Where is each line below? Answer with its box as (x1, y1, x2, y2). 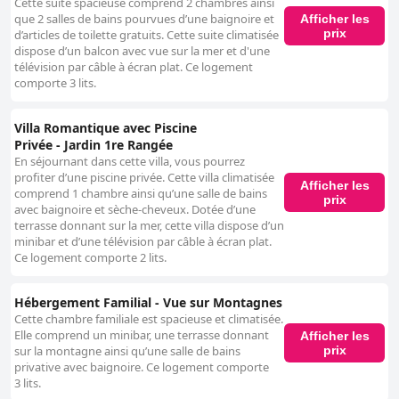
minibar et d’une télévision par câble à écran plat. (14, 233, 272, 250)
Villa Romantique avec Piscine (14, 119, 197, 137)
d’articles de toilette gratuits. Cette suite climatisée (14, 27, 279, 44)
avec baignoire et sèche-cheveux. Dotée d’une (14, 201, 256, 218)
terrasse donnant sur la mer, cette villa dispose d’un (14, 217, 284, 234)
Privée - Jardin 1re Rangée (14, 136, 173, 154)
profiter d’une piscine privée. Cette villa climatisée (14, 169, 274, 186)
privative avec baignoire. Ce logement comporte (14, 359, 269, 376)
